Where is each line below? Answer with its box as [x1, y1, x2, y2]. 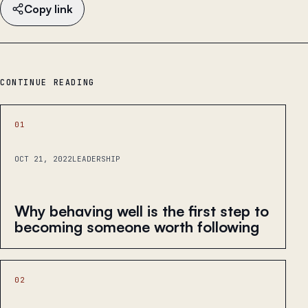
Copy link [24, 1, 73, 16]
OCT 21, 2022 [14, 154, 72, 164]
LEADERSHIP [72, 154, 120, 164]
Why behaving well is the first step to [14, 201, 269, 220]
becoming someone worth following [14, 217, 259, 236]
